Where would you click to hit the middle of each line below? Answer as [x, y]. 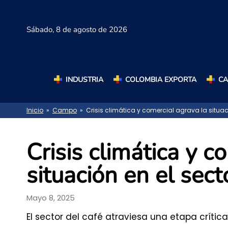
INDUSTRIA [84, 79]
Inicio [35, 110]
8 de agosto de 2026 [92, 30]
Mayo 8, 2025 [51, 197]
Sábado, [41, 30]
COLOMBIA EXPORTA [161, 79]
